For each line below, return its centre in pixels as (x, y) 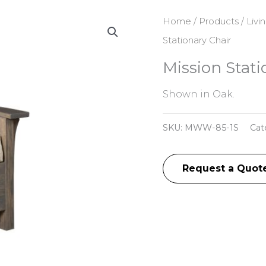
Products (218, 22)
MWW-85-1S (211, 128)
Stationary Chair (197, 41)
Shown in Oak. (198, 94)
